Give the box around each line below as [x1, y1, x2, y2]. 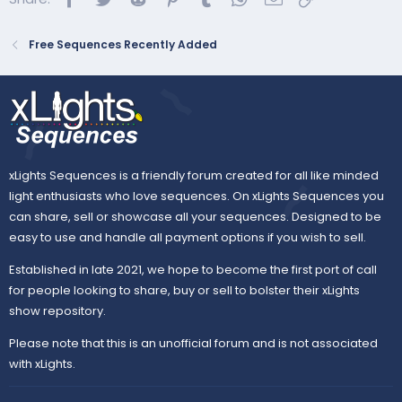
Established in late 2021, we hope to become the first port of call [9, 261, 377, 279]
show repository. [9, 302, 106, 320]
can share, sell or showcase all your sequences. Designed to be [9, 208, 381, 226]
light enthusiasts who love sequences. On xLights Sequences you [9, 188, 384, 205]
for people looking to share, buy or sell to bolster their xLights [9, 282, 360, 300]
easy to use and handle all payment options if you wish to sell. [9, 229, 366, 247]
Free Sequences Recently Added [29, 37, 218, 53]
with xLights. [9, 355, 75, 373]
